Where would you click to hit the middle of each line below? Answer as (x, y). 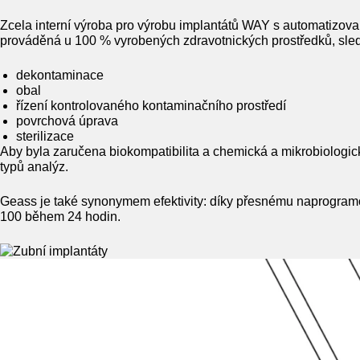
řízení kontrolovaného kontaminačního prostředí (151, 106)
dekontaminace (60, 75)
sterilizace (45, 136)
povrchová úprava (67, 121)
